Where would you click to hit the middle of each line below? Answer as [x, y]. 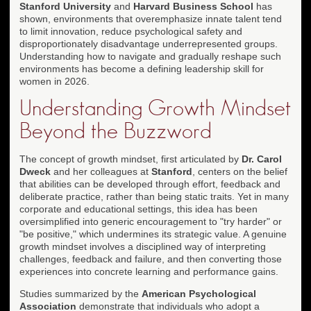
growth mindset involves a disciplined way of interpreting [143, 246]
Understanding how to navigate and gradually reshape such [150, 56]
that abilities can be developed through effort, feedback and [150, 184]
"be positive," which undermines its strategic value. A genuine [153, 234]
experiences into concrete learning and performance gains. [149, 271]
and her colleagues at [101, 171]
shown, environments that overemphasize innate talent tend [151, 18]
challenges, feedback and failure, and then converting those [151, 259]
